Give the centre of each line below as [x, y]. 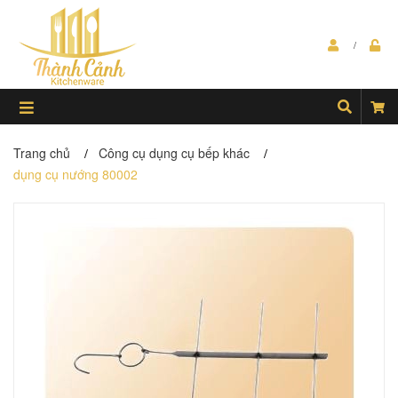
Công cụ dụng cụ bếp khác [174, 153]
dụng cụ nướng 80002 [76, 174]
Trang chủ [42, 153]
